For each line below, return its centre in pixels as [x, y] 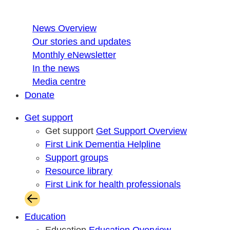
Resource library [79, 171]
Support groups [77, 158]
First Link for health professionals [113, 184]
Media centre [59, 82]
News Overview [64, 28]
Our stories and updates [82, 42]
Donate [40, 95]
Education [45, 217]
